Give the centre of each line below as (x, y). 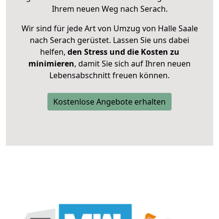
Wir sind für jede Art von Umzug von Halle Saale (109, 29)
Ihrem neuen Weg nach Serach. (109, 9)
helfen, (53, 52)
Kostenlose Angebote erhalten (109, 102)
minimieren (51, 64)
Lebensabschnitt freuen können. (109, 76)
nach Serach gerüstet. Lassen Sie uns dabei (109, 40)
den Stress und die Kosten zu (122, 52)
